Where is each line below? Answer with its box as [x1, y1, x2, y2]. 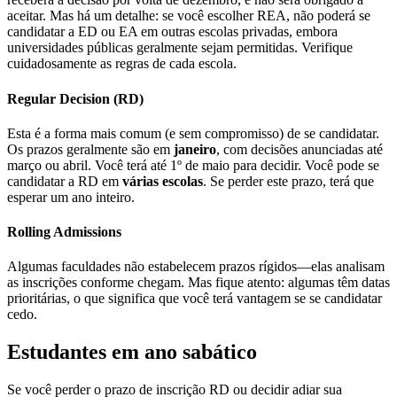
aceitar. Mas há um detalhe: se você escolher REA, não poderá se [7, 8, 370, 24]
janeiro [174, 141, 216, 157]
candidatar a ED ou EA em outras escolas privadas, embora [7, 24, 338, 40]
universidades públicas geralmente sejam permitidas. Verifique [7, 40, 353, 56]
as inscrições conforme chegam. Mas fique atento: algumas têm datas [7, 275, 390, 291]
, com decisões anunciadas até [216, 141, 383, 157]
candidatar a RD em [7, 173, 122, 189]
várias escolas [122, 173, 203, 189]
